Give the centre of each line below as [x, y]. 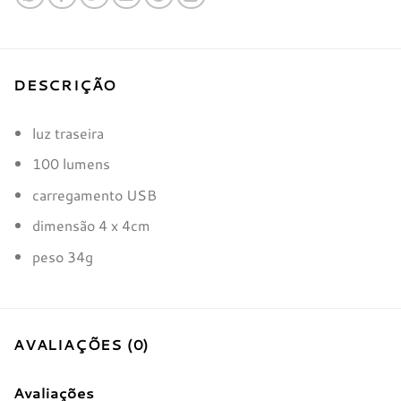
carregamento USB [94, 194]
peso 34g [62, 256]
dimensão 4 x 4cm [91, 226]
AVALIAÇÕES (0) [82, 344]
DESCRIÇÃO [65, 84]
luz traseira [68, 132]
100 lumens [71, 164]
